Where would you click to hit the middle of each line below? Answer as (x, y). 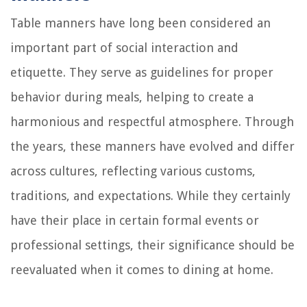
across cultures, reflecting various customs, (133, 171)
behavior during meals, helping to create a (132, 97)
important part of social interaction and (124, 47)
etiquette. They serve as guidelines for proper (142, 72)
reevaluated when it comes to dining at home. (142, 269)
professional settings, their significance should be (152, 245)
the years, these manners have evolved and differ (152, 146)
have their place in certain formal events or (135, 220)
